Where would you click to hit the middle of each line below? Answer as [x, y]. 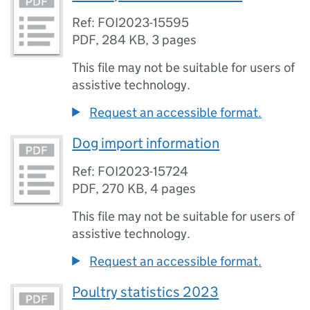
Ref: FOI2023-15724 [130, 171]
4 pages [173, 189]
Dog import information [146, 143]
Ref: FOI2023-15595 [131, 22]
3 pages [174, 40]
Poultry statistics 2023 [146, 292]
